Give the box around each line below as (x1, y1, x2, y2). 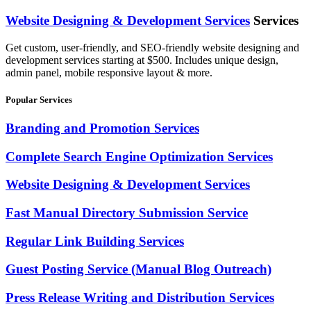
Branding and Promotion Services (6, 120, 199, 135)
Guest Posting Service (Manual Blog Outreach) (6, 262, 271, 277)
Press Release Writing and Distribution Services (6, 290, 274, 305)
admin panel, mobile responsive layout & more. (6, 66, 212, 78)
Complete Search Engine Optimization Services (6, 149, 273, 164)
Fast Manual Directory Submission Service (6, 205, 248, 220)
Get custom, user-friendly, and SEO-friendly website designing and (6, 41, 299, 53)
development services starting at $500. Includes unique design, (6, 53, 278, 66)
